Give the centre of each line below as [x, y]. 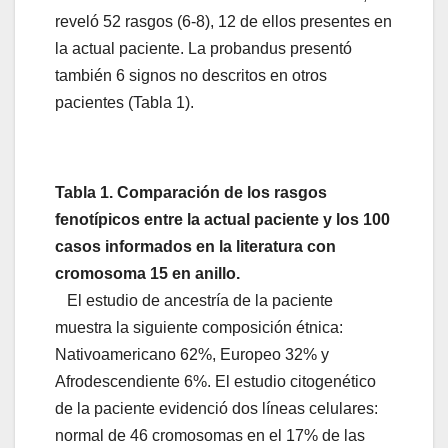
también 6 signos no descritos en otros [191, 76]
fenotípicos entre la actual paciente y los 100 [222, 220]
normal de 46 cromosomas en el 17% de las [210, 436]
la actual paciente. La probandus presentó [203, 49]
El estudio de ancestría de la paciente [194, 301]
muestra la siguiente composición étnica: [199, 328]
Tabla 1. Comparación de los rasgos [191, 193]
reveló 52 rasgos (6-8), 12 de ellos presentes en [223, 22]
